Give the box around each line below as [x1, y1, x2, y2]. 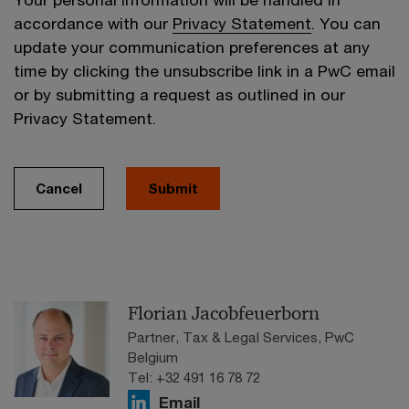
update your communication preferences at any [14, 37, 370, 58]
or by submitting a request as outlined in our [14, 85, 345, 105]
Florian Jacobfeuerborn [128, 301, 320, 326]
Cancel [36, 180, 82, 197]
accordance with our [14, 14, 173, 34]
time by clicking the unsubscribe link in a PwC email [14, 61, 395, 81]
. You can [311, 14, 381, 34]
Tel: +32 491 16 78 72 [128, 369, 260, 386]
